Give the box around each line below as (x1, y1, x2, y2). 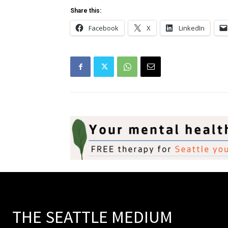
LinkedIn (179, 23, 205, 33)
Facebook (89, 23, 119, 33)
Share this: (70, 7, 101, 14)
